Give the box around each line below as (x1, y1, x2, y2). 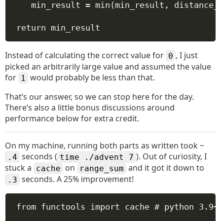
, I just (176, 50, 198, 61)
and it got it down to (126, 162, 204, 173)
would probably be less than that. (28, 72, 155, 83)
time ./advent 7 (60, 152, 134, 161)
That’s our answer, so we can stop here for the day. (5, 91, 194, 102)
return (16, 23, 46, 33)
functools (36, 202, 90, 212)
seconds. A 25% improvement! (20, 174, 134, 184)
